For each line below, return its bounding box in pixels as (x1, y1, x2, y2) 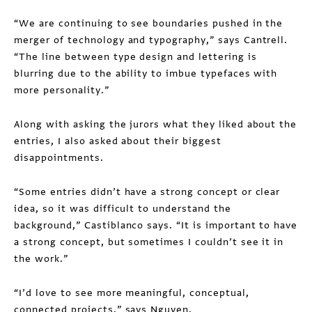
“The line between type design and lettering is (14, 50, 257, 63)
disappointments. (14, 151, 107, 164)
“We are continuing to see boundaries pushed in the (14, 17, 283, 30)
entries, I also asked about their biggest (14, 134, 221, 148)
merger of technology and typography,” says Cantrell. (14, 33, 288, 47)
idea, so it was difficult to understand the (14, 202, 231, 215)
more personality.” (14, 84, 109, 97)
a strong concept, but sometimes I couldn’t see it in (14, 235, 284, 249)
